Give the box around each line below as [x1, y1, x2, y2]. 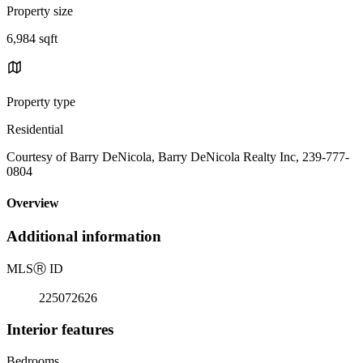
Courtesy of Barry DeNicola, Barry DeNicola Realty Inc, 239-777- [6, 149, 349, 164]
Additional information [6, 228, 161, 246]
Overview [6, 196, 59, 211]
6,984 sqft [6, 31, 58, 45]
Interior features [6, 320, 113, 338]
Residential [6, 122, 63, 136]
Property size [6, 3, 73, 18]
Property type [6, 94, 75, 109]
